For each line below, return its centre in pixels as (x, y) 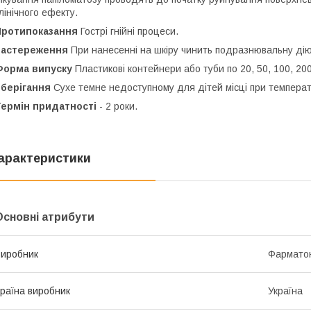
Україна (285, 291)
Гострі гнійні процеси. (128, 32)
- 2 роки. (117, 107)
